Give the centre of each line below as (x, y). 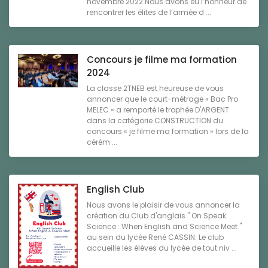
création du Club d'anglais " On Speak (156, 215)
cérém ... (102, 142)
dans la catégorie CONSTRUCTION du (155, 120)
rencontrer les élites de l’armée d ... (149, 12)
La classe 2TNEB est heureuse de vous (155, 88)
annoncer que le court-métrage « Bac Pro (162, 99)
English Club (115, 189)
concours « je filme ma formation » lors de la (168, 131)
